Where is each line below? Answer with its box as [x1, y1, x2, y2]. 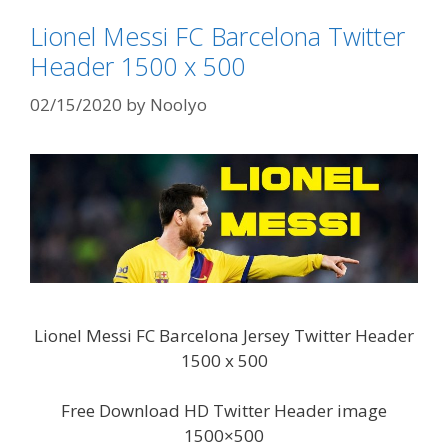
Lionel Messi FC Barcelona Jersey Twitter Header [34, 323, 414, 347]
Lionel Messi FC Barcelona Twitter [30, 19, 405, 54]
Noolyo [150, 92, 207, 116]
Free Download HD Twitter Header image [61, 399, 387, 423]
